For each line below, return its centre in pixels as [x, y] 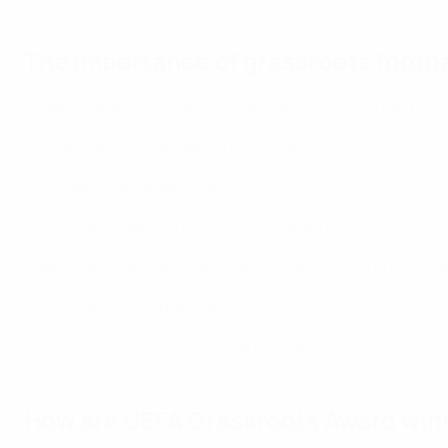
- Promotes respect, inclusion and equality [178, 224]
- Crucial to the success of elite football [166, 344]
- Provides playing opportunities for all [161, 184]
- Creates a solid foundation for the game [173, 144]
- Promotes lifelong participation [142, 304]
